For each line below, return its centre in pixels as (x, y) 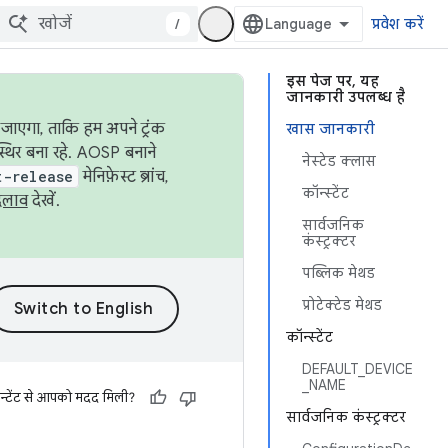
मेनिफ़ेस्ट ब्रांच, (123, 177)
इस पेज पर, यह (332, 81)
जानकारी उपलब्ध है (345, 97)
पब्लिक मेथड (338, 273)
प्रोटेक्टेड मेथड (342, 305)
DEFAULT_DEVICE (357, 369)
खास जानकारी (330, 129)
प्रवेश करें (397, 24)
